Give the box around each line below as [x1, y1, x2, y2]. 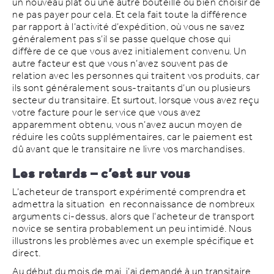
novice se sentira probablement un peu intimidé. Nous [12, 219, 251, 239]
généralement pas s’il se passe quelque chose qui [12, 29, 231, 49]
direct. [12, 243, 41, 263]
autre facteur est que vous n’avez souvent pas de [12, 54, 228, 73]
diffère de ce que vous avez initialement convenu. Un [12, 42, 246, 61]
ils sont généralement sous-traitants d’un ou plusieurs [12, 78, 250, 98]
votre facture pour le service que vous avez [12, 103, 201, 122]
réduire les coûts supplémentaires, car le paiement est [12, 127, 253, 147]
